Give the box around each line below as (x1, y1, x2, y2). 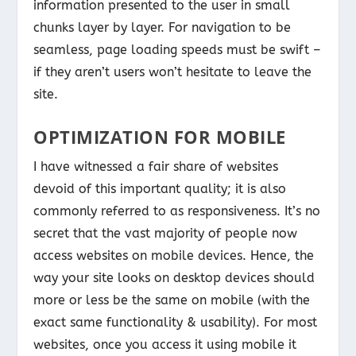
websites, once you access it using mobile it (33, 337, 297, 353)
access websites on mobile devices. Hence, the (33, 248, 315, 264)
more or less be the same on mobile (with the (33, 292, 311, 308)
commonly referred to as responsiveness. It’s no (33, 203, 321, 219)
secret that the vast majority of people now (33, 226, 298, 242)
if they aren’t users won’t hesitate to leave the (33, 64, 312, 79)
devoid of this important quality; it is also (33, 181, 287, 197)
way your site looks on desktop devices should (33, 270, 315, 286)
